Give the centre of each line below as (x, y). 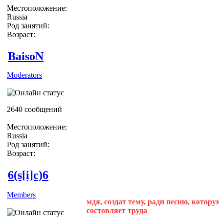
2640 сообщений (34, 109)
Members (21, 195)
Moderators (24, 75)
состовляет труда (117, 210)
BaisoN (26, 56)
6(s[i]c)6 (28, 175)
